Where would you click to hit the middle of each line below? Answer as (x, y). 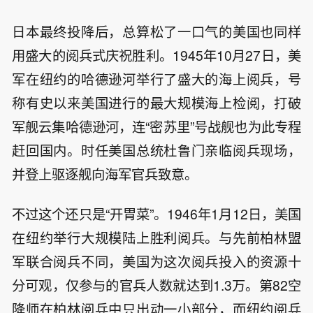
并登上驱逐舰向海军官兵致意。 (105, 174)
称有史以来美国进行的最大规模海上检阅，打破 (156, 103)
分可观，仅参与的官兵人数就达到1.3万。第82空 (156, 285)
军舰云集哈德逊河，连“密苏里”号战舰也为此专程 (156, 127)
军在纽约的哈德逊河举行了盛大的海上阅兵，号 (156, 79)
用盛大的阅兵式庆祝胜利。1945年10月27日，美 (156, 56)
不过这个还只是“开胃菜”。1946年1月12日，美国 (156, 214)
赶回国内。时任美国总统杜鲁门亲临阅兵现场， (156, 151)
